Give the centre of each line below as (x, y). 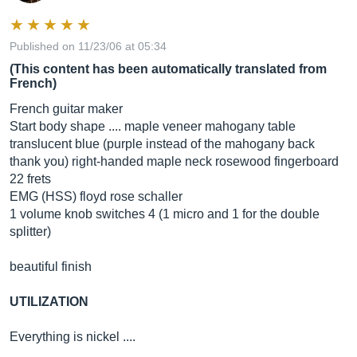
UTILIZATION (49, 302)
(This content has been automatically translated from (168, 69)
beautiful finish (51, 267)
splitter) (30, 231)
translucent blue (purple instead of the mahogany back (162, 144)
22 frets (30, 179)
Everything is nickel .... (73, 337)
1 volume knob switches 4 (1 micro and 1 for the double (165, 214)
